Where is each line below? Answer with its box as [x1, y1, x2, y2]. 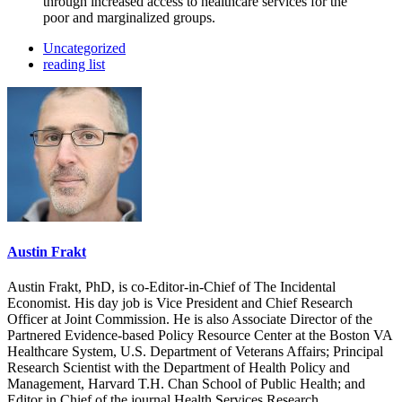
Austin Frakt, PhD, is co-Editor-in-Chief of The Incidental [7, 279, 336, 295]
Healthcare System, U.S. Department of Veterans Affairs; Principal [7, 344, 383, 360]
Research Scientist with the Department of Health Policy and [7, 360, 350, 376]
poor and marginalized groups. [43, 9, 215, 25]
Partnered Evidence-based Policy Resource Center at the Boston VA [7, 328, 392, 344]
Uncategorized [43, 39, 126, 56]
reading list [43, 56, 105, 72]
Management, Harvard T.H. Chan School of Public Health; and [7, 376, 365, 392]
